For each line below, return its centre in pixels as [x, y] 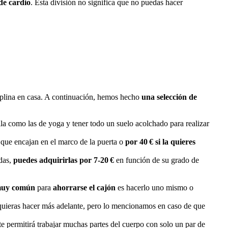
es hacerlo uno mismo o [155, 187]
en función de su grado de [156, 160]
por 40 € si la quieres [160, 141]
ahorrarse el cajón [85, 187]
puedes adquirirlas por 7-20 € [64, 160]
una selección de [169, 97]
